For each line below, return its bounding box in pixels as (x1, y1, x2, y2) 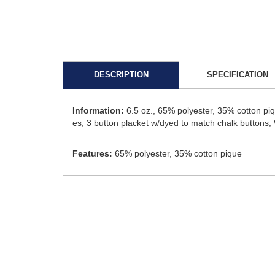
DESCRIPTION (93, 69, 149, 79)
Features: (72, 148, 112, 158)
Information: (72, 105, 124, 115)
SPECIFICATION (207, 69, 268, 79)
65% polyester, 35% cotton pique (112, 148, 242, 158)
